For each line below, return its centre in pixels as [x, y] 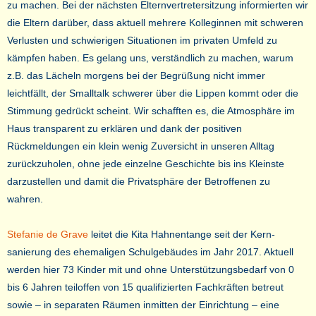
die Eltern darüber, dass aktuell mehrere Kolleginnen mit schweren [155, 23]
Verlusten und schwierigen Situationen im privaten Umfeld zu [142, 41]
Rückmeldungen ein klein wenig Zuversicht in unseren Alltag [141, 146]
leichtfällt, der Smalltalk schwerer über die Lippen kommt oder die [153, 93]
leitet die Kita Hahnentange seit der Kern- [182, 235]
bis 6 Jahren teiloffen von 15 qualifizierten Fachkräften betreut [145, 287]
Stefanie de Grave [48, 235]
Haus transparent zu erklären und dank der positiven [124, 129]
